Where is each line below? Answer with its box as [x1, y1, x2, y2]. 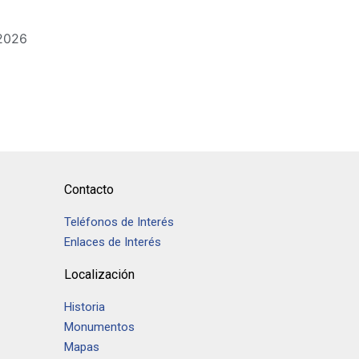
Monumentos [64, 320, 135, 334]
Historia [64, 300, 109, 314]
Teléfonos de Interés [64, 215, 175, 229]
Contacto [64, 182, 115, 197]
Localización [64, 267, 135, 282]
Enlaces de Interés [64, 235, 162, 249]
